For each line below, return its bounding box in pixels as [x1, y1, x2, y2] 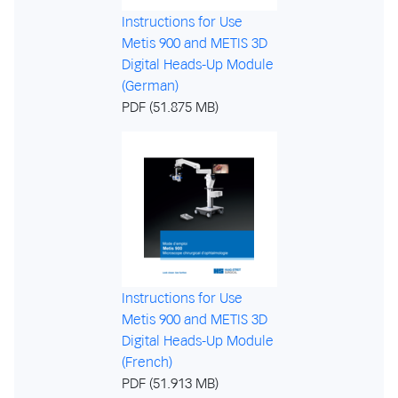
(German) [121, 76, 179, 95]
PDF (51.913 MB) [121, 374, 219, 393]
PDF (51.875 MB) [121, 98, 219, 116]
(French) [121, 353, 172, 371]
